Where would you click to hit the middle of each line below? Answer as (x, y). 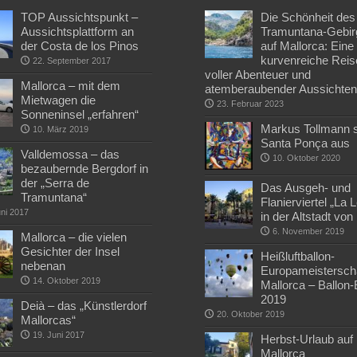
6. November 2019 (309, 231)
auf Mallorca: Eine (308, 46)
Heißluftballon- (298, 256)
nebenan (43, 266)
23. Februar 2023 (251, 104)
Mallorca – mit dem (70, 86)
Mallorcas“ (48, 320)
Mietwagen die (58, 100)
